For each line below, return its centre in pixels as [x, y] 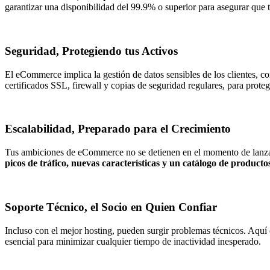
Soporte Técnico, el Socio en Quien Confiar [111, 207]
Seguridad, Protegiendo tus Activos [91, 51]
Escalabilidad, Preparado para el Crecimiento [118, 129]
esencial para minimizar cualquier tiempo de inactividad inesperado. [133, 241]
